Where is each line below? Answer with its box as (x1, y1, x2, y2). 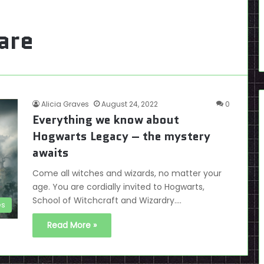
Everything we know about (32, 111, 179, 128)
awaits (32, 144, 69, 161)
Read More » (47, 219, 97, 231)
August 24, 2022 (101, 99, 158, 109)
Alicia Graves (41, 99, 89, 109)
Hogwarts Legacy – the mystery (32, 128, 210, 144)
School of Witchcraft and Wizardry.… (32, 194, 181, 206)
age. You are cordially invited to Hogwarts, (32, 181, 204, 193)
